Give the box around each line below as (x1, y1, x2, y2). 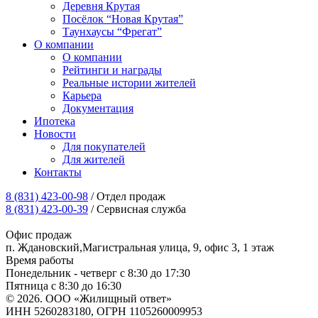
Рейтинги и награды (62, 64, 162, 76)
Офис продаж (6, 229, 72, 241)
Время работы (6, 254, 74, 266)
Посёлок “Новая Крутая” (62, 13, 183, 25)
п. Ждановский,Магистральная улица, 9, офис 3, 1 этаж (6, 241, 274, 253)
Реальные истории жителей (62, 77, 196, 89)
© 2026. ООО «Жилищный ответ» (6, 292, 172, 305)
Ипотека (34, 115, 75, 127)
